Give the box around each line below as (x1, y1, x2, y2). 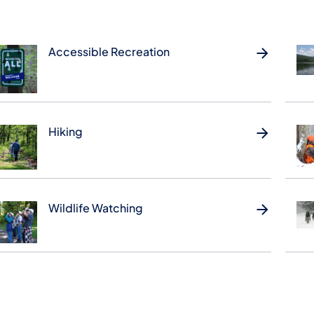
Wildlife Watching (48, 200, 143, 215)
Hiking (48, 123, 83, 139)
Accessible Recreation (48, 44, 170, 60)
